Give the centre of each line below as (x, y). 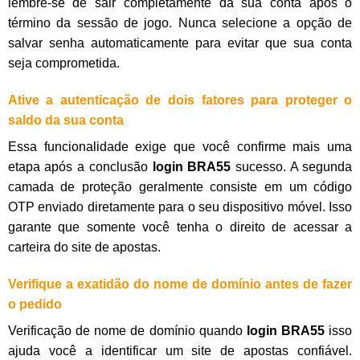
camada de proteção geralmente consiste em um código (180, 187)
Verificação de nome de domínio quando (125, 330)
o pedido (35, 304)
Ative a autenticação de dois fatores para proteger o (180, 100)
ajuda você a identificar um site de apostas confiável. (180, 350)
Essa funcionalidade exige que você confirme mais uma (180, 147)
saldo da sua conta (65, 121)
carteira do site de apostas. (84, 247)
